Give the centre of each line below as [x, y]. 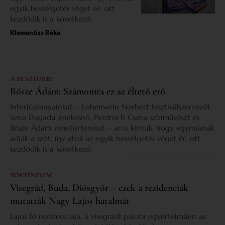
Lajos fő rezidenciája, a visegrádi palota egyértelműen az [108, 216]
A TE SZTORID [31, 79]
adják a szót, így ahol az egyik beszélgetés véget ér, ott [105, 139]
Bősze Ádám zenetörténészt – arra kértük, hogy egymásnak [112, 128]
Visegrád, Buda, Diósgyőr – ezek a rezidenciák [99, 188]
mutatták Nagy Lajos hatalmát [70, 201]
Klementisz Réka [35, 33]
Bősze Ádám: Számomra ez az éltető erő [88, 92]
